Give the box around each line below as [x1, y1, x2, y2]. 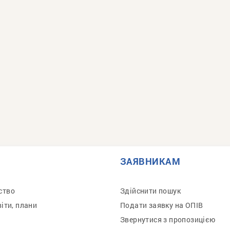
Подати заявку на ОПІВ [120, 200, 203, 210]
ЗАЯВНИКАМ [120, 155, 181, 167]
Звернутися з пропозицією [120, 215, 216, 224]
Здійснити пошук [120, 186, 181, 196]
